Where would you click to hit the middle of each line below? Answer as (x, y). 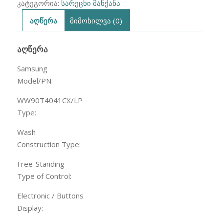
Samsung (32, 69)
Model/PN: (35, 81)
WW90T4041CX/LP (50, 100)
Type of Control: (44, 176)
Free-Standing (41, 164)
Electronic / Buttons (50, 196)
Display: (30, 208)
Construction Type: (49, 144)
